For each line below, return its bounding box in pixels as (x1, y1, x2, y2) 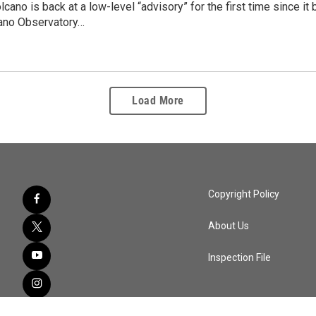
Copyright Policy (208, 188, 280, 200)
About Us (208, 219, 250, 231)
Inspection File (208, 251, 272, 263)
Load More (132, 93, 184, 107)
